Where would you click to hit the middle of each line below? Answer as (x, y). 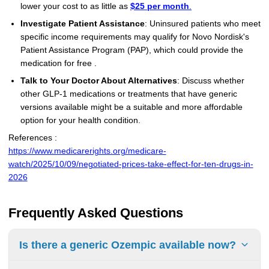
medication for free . (58, 63)
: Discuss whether (210, 80)
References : (32, 138)
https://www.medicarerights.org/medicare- (87, 151)
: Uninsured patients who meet (202, 23)
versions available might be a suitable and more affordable (131, 107)
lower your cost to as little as (75, 7)
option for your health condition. (80, 120)
